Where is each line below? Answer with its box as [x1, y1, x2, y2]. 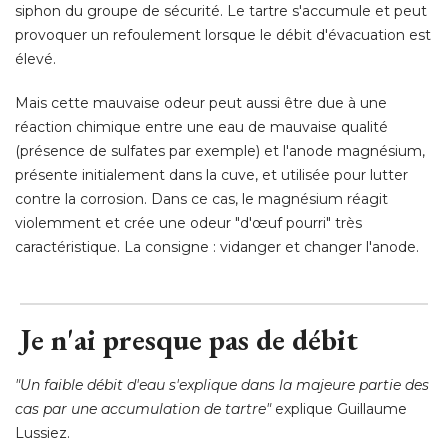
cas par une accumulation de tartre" [15, 400, 271, 419]
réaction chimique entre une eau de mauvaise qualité [15, 118, 388, 137]
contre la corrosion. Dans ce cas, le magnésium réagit [15, 190, 388, 209]
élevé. [15, 50, 56, 69]
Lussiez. [15, 424, 70, 443]
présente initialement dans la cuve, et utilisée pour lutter [15, 166, 408, 185]
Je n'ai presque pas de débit [20, 320, 358, 360]
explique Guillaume [271, 400, 407, 419]
